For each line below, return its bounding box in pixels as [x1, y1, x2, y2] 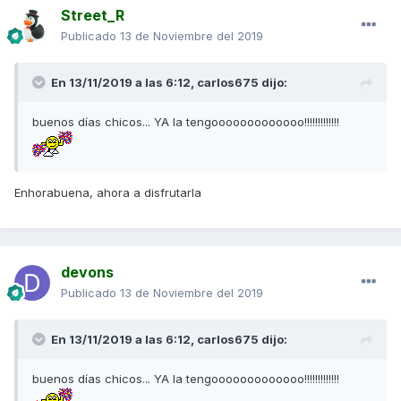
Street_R [61, 6, 124, 25]
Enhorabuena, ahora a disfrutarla [14, 185, 201, 200]
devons [61, 263, 114, 282]
